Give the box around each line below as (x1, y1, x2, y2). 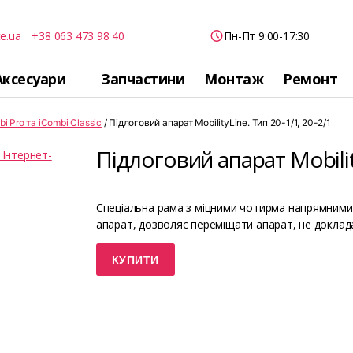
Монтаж (204, 69, 264, 88)
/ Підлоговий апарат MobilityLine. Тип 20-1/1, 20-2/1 (101, 117, 331, 128)
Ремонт (283, 69, 338, 88)
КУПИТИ (111, 251, 159, 267)
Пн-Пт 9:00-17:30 (224, 28, 310, 43)
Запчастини (101, 69, 185, 88)
